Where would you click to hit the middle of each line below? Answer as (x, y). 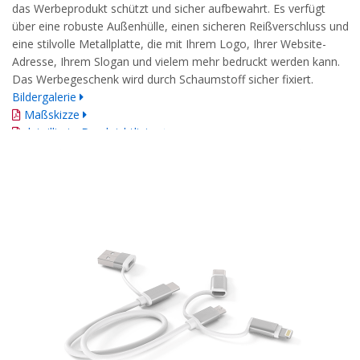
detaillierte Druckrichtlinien (94, 132)
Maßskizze (52, 114)
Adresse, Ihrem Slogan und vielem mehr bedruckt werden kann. (176, 61)
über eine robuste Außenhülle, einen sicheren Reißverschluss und (180, 26)
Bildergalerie (44, 96)
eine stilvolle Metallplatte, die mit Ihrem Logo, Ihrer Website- (169, 43)
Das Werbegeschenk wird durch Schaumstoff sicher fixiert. (163, 79)
